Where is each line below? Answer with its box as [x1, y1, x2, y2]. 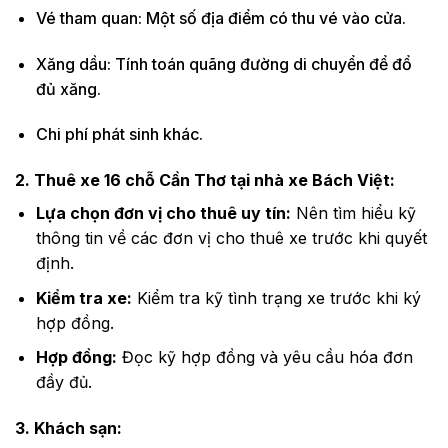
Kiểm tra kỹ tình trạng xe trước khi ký [131, 287, 421, 308]
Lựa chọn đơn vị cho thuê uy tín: [35, 203, 291, 224]
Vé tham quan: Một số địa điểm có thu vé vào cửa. [35, 7, 406, 28]
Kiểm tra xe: [35, 287, 132, 308]
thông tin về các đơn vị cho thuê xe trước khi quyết [35, 228, 427, 249]
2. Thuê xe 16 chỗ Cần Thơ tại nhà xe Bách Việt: [15, 170, 395, 191]
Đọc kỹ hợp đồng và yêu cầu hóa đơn [116, 347, 413, 368]
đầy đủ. [35, 372, 92, 393]
